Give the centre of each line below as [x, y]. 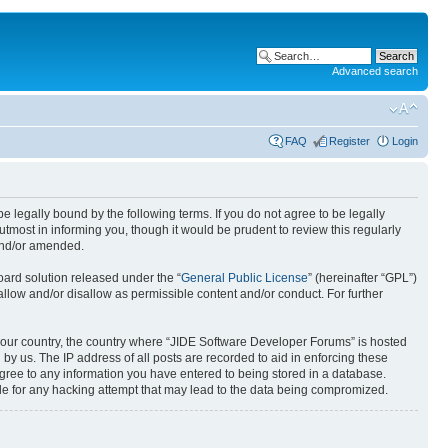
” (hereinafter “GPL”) [362, 277]
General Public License [244, 277]
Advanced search [375, 71]
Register [349, 140]
